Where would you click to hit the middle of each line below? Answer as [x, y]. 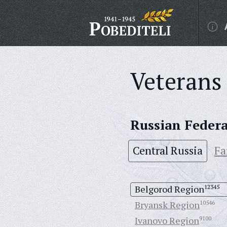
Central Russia [168, 150]
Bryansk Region [167, 205]
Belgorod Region [169, 189]
